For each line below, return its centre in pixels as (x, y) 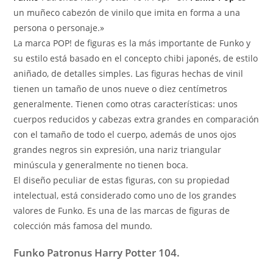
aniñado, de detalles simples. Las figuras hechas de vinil (129, 74)
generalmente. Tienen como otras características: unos (126, 104)
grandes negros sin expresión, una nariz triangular (118, 150)
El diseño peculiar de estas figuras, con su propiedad (122, 180)
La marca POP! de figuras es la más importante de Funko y (132, 43)
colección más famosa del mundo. (83, 226)
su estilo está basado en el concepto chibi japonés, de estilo (136, 58)
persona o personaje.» (59, 28)
